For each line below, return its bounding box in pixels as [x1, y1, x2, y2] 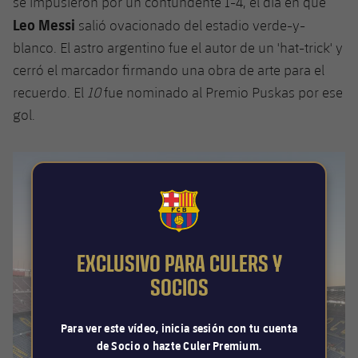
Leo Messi [13, 14, 75, 34]
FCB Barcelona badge [178, 210, 277, 223]
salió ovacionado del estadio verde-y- [75, 16, 305, 34]
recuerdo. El [13, 83, 87, 101]
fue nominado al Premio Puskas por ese [101, 83, 343, 101]
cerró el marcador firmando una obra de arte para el [13, 61, 324, 78]
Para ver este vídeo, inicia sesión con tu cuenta [60, 321, 298, 336]
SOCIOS [149, 276, 209, 302]
